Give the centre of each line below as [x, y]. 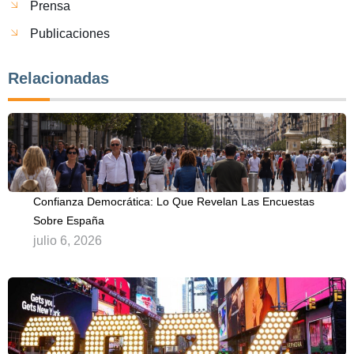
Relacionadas [58, 78]
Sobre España [69, 220]
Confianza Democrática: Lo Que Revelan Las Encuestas [174, 201]
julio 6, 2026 [68, 240]
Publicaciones [70, 33]
